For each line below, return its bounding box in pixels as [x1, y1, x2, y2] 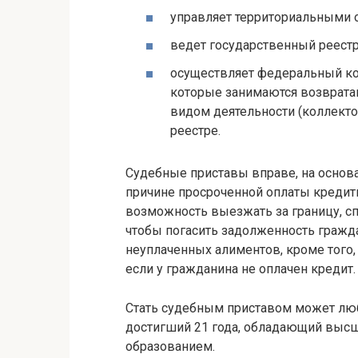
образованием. [125, 338, 215, 354]
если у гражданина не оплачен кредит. [125, 261, 356, 276]
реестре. [170, 122, 221, 138]
